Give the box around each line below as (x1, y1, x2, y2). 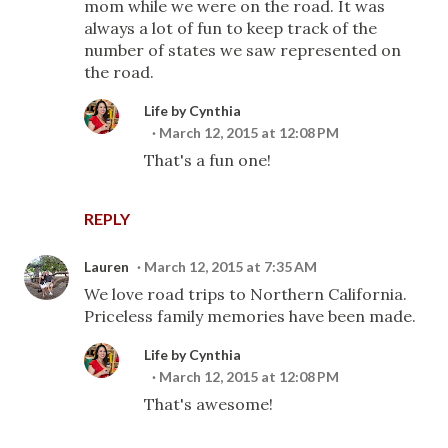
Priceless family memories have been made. (84, 306, 416, 326)
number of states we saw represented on (84, 40, 401, 60)
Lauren (84, 258, 129, 275)
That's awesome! (144, 394, 273, 414)
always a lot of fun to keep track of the (84, 18, 377, 38)
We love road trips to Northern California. (84, 284, 407, 304)
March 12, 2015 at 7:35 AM (144, 258, 317, 275)
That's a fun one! (144, 150, 271, 170)
